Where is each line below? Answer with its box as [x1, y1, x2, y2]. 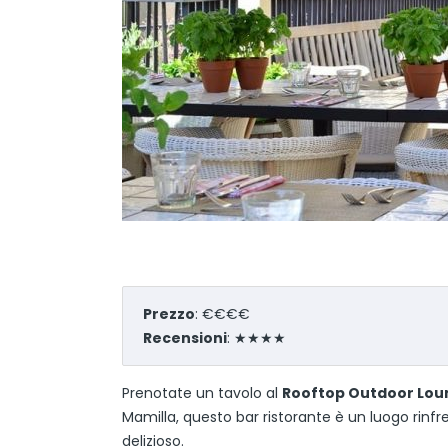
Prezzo [143, 304, 195, 324]
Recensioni [143, 328, 227, 348]
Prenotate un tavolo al [122, 383, 282, 403]
